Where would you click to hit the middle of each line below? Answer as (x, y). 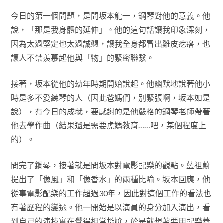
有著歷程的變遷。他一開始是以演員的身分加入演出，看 (110, 207)
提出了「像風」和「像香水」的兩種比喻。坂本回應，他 (110, 179)
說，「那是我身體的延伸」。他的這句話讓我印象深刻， (110, 30)
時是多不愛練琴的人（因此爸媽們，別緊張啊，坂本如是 (110, 98)
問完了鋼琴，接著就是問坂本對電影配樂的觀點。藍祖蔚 (110, 165)
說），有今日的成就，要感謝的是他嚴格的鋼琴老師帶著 (110, 111)
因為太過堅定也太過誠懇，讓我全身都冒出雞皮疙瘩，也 (110, 44)
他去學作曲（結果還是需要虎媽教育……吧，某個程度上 (108, 125)
